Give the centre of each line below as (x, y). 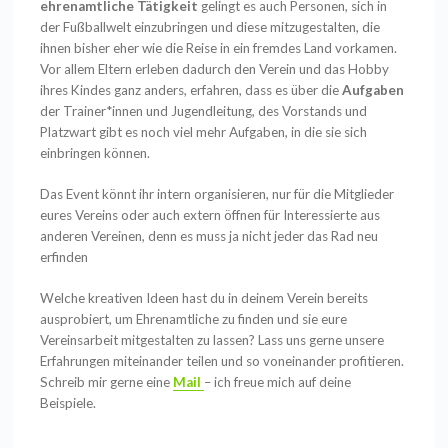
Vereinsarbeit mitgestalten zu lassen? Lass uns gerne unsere (212, 340)
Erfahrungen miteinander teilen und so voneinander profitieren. (222, 361)
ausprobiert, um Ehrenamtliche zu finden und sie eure (194, 319)
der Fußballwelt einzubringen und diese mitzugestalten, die (210, 26)
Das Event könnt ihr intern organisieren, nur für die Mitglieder (217, 194)
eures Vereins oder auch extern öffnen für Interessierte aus (210, 215)
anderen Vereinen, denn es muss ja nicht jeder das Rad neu (209, 236)
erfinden (64, 257)
